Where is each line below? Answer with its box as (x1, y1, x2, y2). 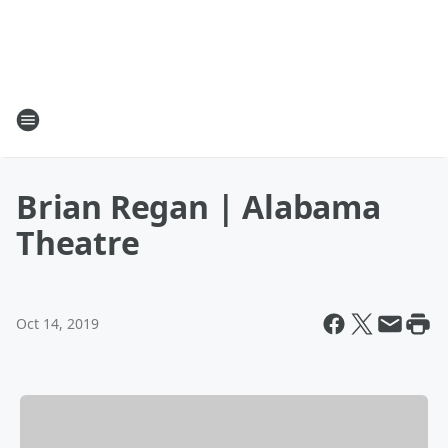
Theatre (16, 221, 140, 264)
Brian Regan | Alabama (16, 185, 381, 228)
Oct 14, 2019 (16, 314, 99, 333)
